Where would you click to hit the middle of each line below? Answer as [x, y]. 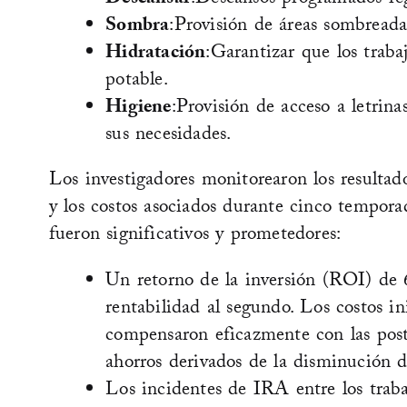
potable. [137, 82]
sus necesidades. [169, 137]
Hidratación [156, 55]
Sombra [138, 28]
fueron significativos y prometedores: [195, 237]
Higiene [139, 109]
